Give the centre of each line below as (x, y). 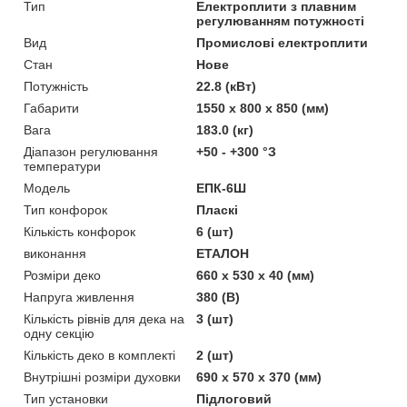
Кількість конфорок (79, 231)
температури (62, 166)
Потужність (56, 86)
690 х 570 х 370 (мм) (259, 377)
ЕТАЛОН (223, 253)
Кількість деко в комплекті (99, 355)
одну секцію (59, 333)
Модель (47, 188)
